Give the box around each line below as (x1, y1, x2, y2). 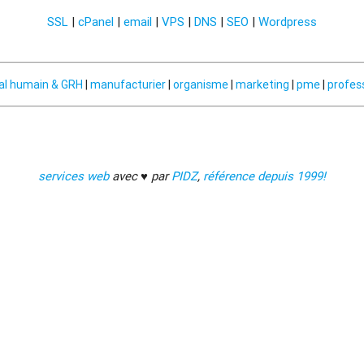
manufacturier (90, 76, 166, 92)
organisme (173, 76, 228, 92)
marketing (236, 76, 289, 92)
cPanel (78, 14, 114, 30)
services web (38, 168, 109, 184)
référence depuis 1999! (203, 168, 326, 184)
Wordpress (258, 14, 317, 30)
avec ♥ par (109, 168, 171, 184)
